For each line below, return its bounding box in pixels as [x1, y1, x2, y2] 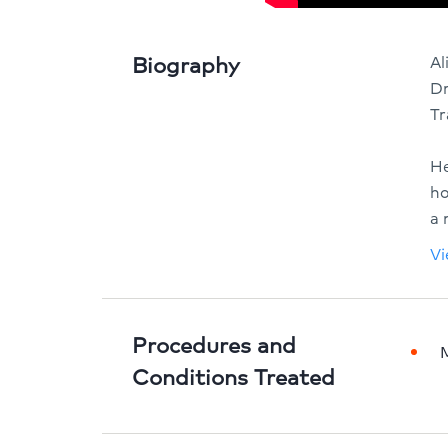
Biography [132, 48, 240, 82]
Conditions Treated [132, 360, 335, 394]
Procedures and [132, 328, 296, 362]
